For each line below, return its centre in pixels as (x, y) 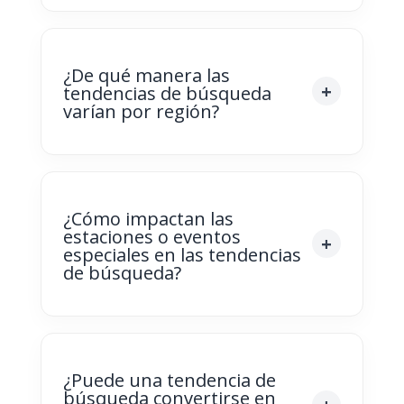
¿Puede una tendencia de (169, 380)
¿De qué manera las (146, 75)
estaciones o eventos (151, 236)
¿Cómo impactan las (148, 218)
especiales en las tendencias (182, 254)
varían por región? (141, 111)
